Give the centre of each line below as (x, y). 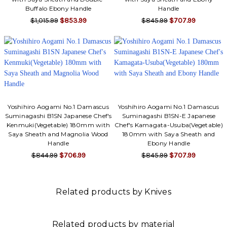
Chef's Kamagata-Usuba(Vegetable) (168, 125)
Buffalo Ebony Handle (58, 9)
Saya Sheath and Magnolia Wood (58, 134)
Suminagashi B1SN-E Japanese (169, 116)
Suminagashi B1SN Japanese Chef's (58, 116)
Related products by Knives (113, 192)
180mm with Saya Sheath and (169, 134)
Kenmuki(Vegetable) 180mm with (58, 125)
